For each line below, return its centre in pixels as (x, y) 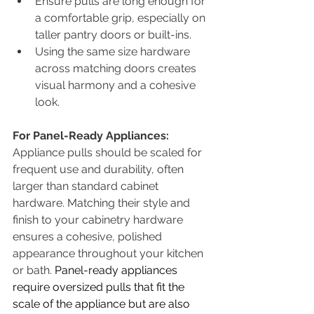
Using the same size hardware (114, 51)
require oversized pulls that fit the (100, 287)
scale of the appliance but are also (103, 303)
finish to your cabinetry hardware (99, 219)
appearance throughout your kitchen (109, 253)
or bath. (34, 270)
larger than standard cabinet (87, 186)
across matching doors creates (117, 68)
